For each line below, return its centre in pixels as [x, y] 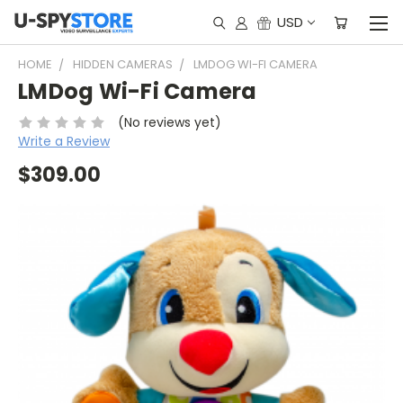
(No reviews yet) [169, 122]
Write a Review [64, 141]
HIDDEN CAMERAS [123, 64]
